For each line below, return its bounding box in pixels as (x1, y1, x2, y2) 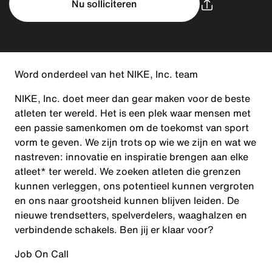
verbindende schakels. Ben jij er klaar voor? (15, 222, 214, 237)
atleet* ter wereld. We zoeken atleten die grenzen (15, 164, 241, 178)
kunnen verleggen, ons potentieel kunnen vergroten (15, 178, 254, 193)
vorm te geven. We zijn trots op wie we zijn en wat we (15, 135, 256, 149)
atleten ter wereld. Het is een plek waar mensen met (15, 106, 251, 120)
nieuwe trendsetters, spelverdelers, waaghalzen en (15, 208, 247, 222)
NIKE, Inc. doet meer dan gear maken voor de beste (15, 91, 250, 106)
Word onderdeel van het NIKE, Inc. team (15, 67, 198, 81)
